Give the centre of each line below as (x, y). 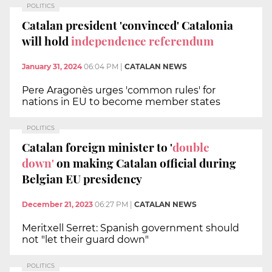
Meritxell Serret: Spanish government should (131, 228)
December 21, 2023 (57, 204)
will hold (46, 41)
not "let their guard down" (85, 239)
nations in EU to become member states (121, 101)
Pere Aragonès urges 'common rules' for (119, 90)
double (191, 147)
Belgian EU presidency (83, 179)
